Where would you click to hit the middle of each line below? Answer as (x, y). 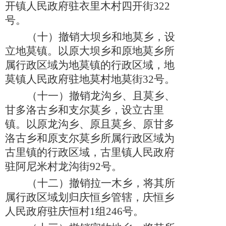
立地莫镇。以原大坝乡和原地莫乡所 (90, 51)
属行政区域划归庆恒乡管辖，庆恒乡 (90, 197)
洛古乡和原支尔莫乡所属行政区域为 (90, 138)
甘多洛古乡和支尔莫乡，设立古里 (84, 110)
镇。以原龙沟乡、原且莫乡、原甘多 (90, 124)
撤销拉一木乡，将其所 (122, 183)
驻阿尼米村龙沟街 (47, 167)
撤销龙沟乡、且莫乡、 (122, 96)
